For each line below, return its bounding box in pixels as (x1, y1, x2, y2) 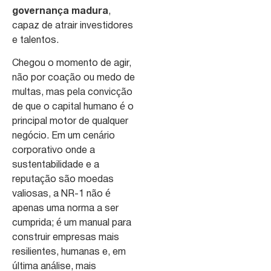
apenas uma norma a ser (12, 204, 119, 214)
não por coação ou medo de (12, 74, 135, 83)
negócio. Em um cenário (12, 132, 115, 141)
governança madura (12, 7, 108, 16)
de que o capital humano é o (12, 103, 134, 112)
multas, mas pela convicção (12, 88, 132, 97)
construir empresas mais (12, 233, 119, 243)
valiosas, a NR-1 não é (12, 190, 111, 199)
